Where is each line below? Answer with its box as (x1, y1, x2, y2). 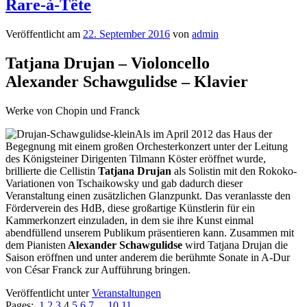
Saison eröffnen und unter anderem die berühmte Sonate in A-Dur (5, 251, 290, 263)
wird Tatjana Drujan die (182, 238, 288, 251)
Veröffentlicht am (5, 27, 83, 40)
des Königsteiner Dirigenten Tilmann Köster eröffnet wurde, (5, 152, 266, 164)
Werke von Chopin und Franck (5, 104, 140, 116)
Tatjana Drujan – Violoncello (5, 53, 210, 72)
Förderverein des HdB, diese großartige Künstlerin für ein (5, 201, 255, 214)
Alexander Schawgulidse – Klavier (5, 72, 248, 90)
